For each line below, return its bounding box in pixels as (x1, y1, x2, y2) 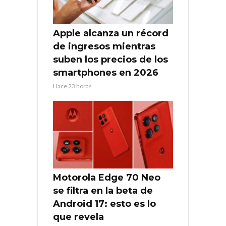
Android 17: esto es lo (53, 198, 156, 209)
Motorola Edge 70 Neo (53, 172, 160, 183)
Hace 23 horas (53, 82, 92, 90)
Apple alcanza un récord (53, 28, 168, 39)
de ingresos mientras (53, 41, 155, 52)
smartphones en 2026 (53, 67, 158, 79)
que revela (53, 211, 104, 222)
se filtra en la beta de (53, 185, 153, 196)
